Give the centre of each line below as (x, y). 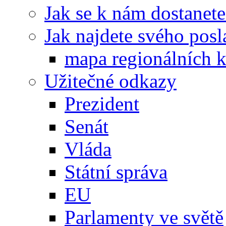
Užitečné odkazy (110, 81)
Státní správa (116, 172)
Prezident (102, 104)
